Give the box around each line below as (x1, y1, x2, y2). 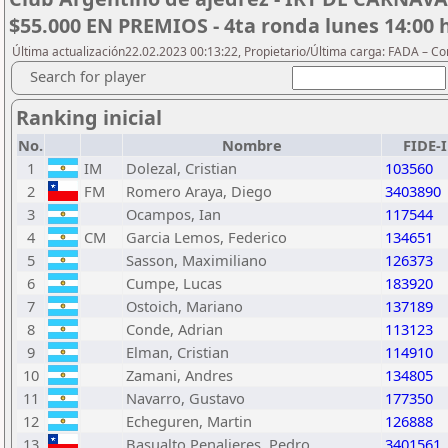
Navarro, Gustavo (126, 388, 245, 408)
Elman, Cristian (126, 342, 229, 362)
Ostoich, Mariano (126, 296, 243, 316)
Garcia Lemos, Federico (126, 227, 287, 247)
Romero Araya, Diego (126, 181, 272, 201)
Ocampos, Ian (126, 204, 221, 224)
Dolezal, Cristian (126, 158, 237, 178)
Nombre (222, 135, 282, 155)
